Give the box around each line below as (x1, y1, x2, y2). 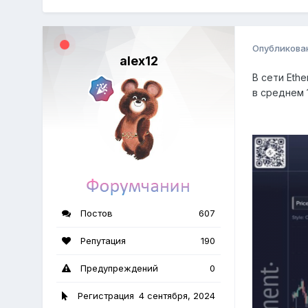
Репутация (78, 235, 126, 247)
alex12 (119, 54, 158, 69)
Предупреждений (78, 263, 159, 274)
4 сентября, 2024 (139, 290, 216, 302)
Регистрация (75, 290, 135, 302)
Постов (78, 208, 113, 219)
